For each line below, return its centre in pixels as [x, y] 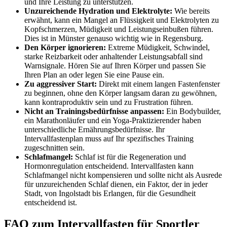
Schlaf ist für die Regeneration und [129, 157]
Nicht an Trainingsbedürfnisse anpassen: [94, 111]
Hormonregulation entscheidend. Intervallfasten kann [109, 166]
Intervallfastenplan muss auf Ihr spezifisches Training [109, 139]
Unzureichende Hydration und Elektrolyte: [98, 11]
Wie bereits [191, 11]
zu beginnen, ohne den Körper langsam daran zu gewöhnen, [121, 93]
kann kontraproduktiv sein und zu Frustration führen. [109, 102]
